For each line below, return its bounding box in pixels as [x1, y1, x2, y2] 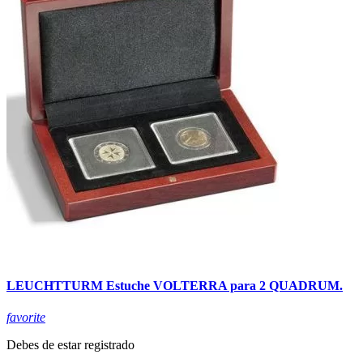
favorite [6, 310, 45, 324]
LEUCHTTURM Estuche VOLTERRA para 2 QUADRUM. [6, 278, 343, 293]
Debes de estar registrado [6, 337, 135, 352]
